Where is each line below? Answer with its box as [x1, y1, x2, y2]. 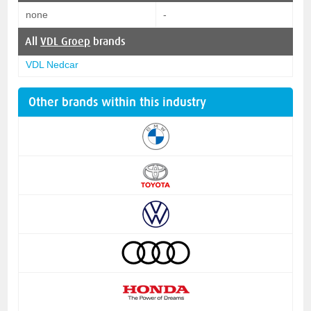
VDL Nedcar [26, 58, 79, 70]
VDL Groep [40, 35, 91, 48]
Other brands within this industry [28, 94, 207, 109]
